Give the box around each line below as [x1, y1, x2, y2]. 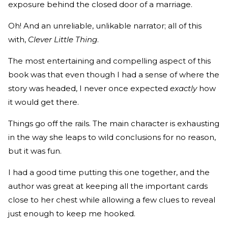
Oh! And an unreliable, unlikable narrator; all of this [8, 21, 202, 31]
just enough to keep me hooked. [8, 209, 137, 219]
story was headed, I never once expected [8, 83, 170, 94]
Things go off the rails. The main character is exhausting [8, 119, 219, 129]
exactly [170, 83, 197, 94]
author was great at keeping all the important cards [8, 181, 208, 191]
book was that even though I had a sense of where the [8, 70, 219, 80]
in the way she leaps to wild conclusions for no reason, [8, 132, 216, 142]
